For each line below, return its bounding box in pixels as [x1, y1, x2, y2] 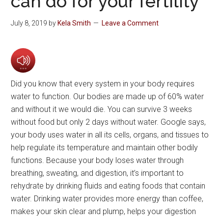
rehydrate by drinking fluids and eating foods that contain [11, 181, 206, 191]
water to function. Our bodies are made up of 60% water [11, 91, 204, 101]
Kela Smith [57, 19, 91, 27]
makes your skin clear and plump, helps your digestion [11, 206, 196, 216]
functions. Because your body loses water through [11, 155, 184, 165]
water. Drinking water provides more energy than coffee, [11, 193, 204, 203]
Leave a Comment [102, 19, 159, 27]
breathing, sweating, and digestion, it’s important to [11, 168, 184, 178]
